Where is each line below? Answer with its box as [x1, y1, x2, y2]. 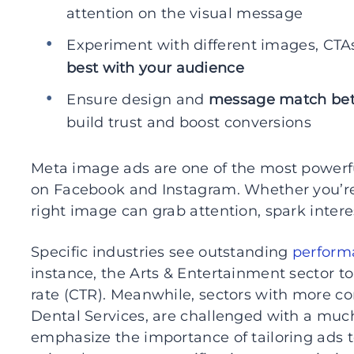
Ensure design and [66, 91, 209, 108]
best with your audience [66, 59, 244, 77]
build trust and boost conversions [66, 114, 311, 131]
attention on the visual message [66, 5, 303, 22]
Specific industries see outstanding [31, 243, 292, 261]
